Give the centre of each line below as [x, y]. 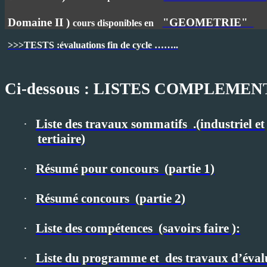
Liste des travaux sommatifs [112, 124]
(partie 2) [161, 198]
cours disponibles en [113, 23]
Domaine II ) [40, 22]
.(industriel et [229, 124]
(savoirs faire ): [200, 228]
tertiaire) [62, 139]
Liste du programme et [98, 258]
